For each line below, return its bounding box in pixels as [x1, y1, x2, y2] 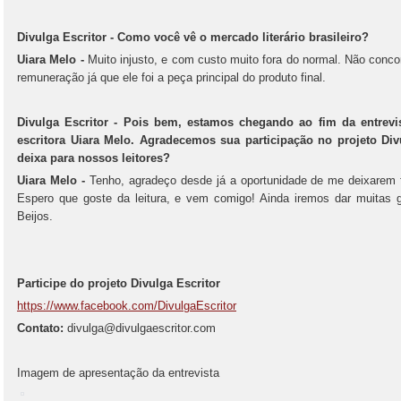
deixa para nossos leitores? [17, 151, 170, 165]
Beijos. [17, 209, 53, 223]
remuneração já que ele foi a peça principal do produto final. [17, 71, 326, 84]
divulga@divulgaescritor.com [64, 321, 216, 335]
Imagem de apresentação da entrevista [17, 366, 219, 380]
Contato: [17, 321, 64, 335]
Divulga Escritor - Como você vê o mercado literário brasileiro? [17, 30, 369, 44]
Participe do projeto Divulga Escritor [17, 277, 220, 290]
